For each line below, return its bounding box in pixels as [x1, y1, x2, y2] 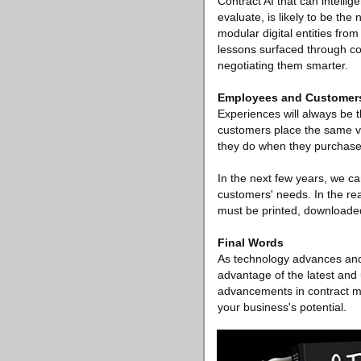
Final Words [218, 236, 284, 249]
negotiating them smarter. [218, 59, 348, 72]
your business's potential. [218, 301, 346, 313]
